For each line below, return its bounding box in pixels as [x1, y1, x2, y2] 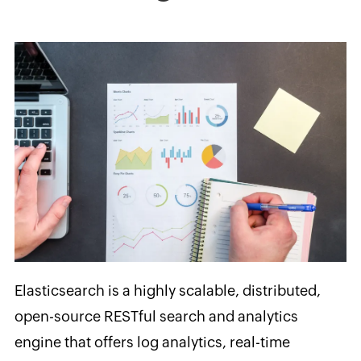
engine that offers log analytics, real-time [14, 334, 290, 351]
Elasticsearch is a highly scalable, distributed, [14, 282, 321, 300]
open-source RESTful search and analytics [14, 308, 298, 326]
